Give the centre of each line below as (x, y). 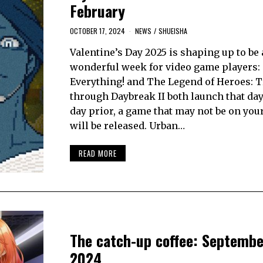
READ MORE (97, 153)
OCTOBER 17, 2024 (97, 31)
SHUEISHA (173, 31)
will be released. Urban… (127, 126)
